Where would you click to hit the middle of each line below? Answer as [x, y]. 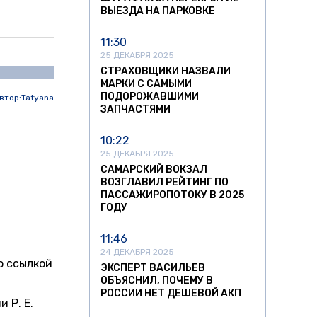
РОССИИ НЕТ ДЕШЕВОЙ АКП [171, 294]
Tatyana [38, 98]
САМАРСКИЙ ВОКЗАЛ [154, 170]
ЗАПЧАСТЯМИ [136, 110]
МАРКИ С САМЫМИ [146, 84]
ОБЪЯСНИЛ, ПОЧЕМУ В [157, 281]
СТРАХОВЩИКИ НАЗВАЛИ [166, 71]
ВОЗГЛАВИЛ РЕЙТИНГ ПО [165, 183]
